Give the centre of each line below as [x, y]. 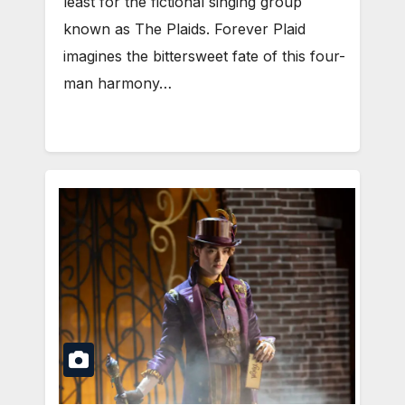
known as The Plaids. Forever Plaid [184, 28]
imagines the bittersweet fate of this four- [204, 56]
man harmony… [118, 83]
